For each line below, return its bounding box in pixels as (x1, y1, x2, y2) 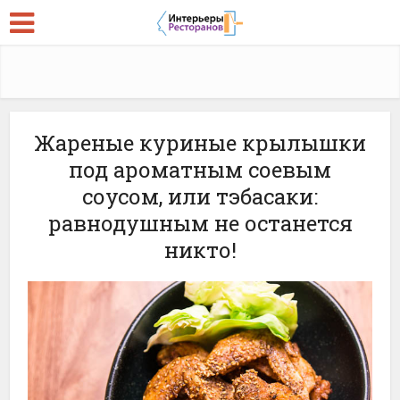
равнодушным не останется (47, 209, 353, 237)
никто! (163, 236, 237, 264)
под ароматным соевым (69, 155, 331, 184)
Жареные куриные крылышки (34, 129, 366, 157)
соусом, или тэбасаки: (82, 182, 318, 211)
